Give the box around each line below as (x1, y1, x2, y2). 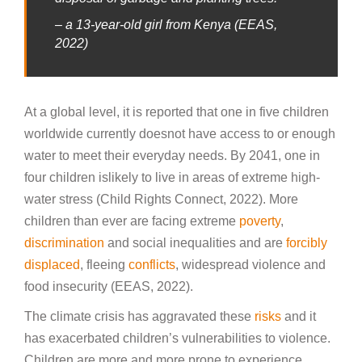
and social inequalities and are (104, 235, 286, 250)
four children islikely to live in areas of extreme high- (24, 170, 320, 184)
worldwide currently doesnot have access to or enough (24, 126, 335, 141)
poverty (239, 213, 280, 228)
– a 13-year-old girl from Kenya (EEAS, (55, 17, 277, 32)
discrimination (24, 235, 104, 250)
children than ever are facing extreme (24, 213, 239, 228)
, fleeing (80, 257, 128, 271)
